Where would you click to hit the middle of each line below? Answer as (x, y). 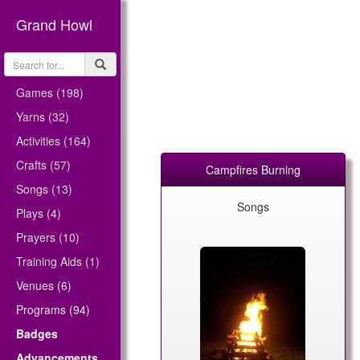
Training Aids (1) (58, 261)
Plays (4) (39, 213)
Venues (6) (44, 285)
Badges (37, 333)
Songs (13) (44, 189)
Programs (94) (53, 309)
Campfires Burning (253, 170)
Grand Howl (54, 24)
